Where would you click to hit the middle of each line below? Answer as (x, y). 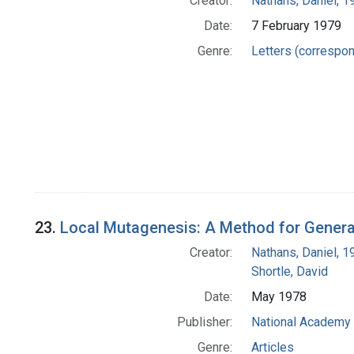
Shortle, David (289, 272)
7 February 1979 (296, 26)
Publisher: (204, 322)
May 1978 (279, 297)
